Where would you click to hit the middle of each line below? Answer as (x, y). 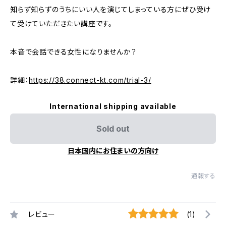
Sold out (113, 129)
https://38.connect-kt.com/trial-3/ (90, 80)
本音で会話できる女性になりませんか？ (73, 52)
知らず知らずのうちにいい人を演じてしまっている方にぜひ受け (111, 9)
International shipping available (113, 106)
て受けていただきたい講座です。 (61, 23)
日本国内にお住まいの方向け (113, 151)
